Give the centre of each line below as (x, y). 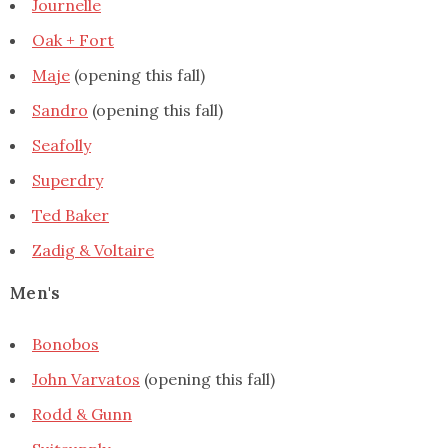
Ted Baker (70, 214)
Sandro (60, 109)
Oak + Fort (73, 39)
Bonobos (65, 343)
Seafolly (61, 144)
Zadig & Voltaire (93, 249)
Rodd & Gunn (82, 413)
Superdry (67, 179)
